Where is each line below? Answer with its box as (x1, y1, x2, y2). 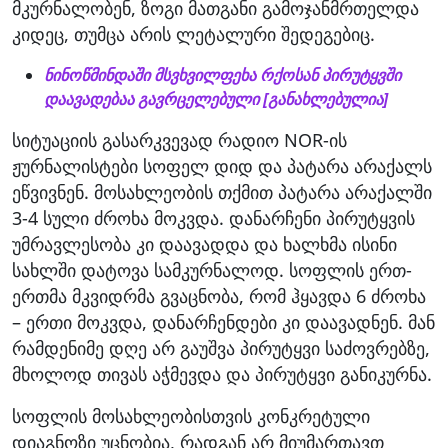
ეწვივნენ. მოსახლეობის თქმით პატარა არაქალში (12, 179, 432, 204)
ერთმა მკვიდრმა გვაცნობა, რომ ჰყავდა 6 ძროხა (12, 283, 426, 308)
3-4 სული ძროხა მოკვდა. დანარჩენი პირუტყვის (12, 205, 415, 230)
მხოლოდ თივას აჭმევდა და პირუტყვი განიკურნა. (12, 361, 432, 386)
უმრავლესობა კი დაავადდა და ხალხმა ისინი (12, 231, 397, 256)
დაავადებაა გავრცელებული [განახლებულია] (44, 87, 388, 110)
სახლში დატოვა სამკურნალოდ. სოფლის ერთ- (12, 257, 412, 282)
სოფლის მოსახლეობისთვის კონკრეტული (12, 403, 370, 428)
